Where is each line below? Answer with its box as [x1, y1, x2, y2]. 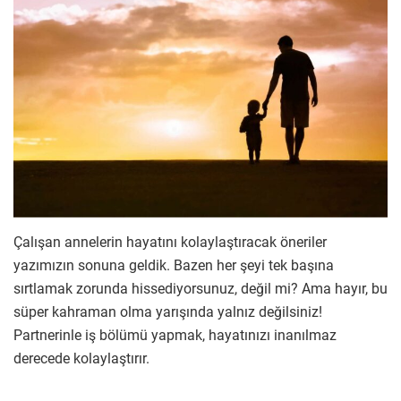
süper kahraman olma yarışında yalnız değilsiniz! [13, 303, 322, 321]
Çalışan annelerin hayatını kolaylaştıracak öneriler [13, 234, 327, 252]
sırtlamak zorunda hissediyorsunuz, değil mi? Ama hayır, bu [13, 280, 388, 298]
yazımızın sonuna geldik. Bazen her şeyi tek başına [13, 257, 334, 275]
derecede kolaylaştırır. [13, 350, 149, 368]
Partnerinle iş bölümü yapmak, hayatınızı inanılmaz [13, 327, 337, 345]
